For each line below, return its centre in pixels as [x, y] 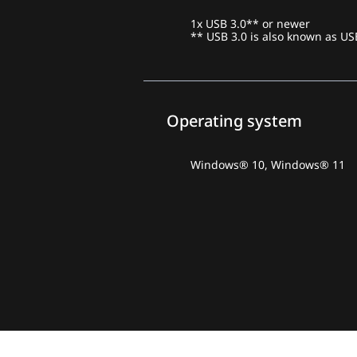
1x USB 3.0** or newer [251, 24]
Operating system [235, 121]
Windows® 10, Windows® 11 [268, 165]
